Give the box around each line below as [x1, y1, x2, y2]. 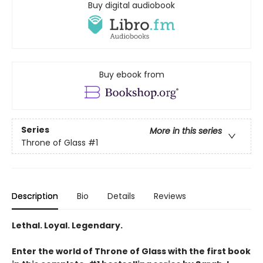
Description [12, 190, 58, 203]
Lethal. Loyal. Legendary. [12, 220, 123, 232]
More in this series [150, 124, 222, 137]
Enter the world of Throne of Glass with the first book [12, 245, 251, 258]
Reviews [154, 190, 186, 203]
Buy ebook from [99, 69, 164, 81]
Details [107, 190, 135, 203]
